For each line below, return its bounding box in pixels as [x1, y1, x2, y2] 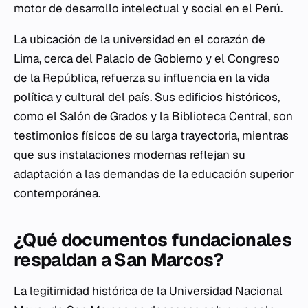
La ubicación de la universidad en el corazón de [14, 32, 265, 47]
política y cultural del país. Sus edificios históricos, [14, 89, 280, 104]
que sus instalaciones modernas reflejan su [14, 147, 245, 162]
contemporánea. [14, 186, 100, 201]
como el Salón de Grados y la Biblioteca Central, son [14, 109, 293, 124]
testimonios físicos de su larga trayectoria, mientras [14, 128, 289, 143]
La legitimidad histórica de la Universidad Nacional [14, 283, 283, 298]
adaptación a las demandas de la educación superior [14, 166, 294, 181]
